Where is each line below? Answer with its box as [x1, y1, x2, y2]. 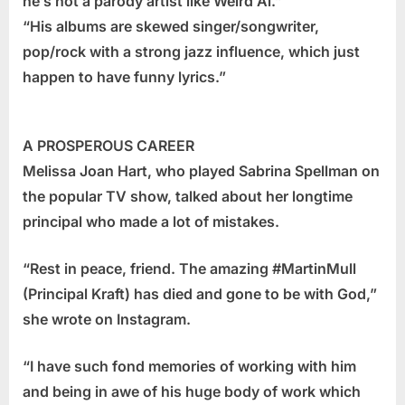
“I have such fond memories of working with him [23, 357, 356, 376]
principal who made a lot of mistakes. [23, 212, 279, 231]
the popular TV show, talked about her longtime [23, 187, 353, 206]
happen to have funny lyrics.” [23, 68, 226, 87]
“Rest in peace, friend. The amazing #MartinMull [23, 259, 356, 278]
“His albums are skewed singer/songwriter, [23, 17, 319, 36]
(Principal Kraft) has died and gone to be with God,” [23, 285, 377, 304]
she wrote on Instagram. [23, 310, 191, 329]
